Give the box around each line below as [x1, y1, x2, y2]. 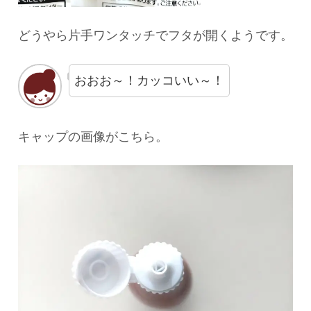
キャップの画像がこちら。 [18, 129, 168, 144]
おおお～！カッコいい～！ [74, 74, 225, 88]
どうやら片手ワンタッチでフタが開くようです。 [18, 28, 293, 43]
